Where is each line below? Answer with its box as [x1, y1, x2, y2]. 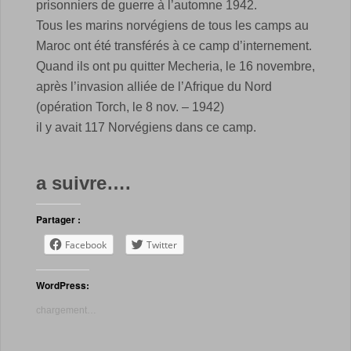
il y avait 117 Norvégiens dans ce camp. [36, 120, 256, 134]
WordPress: [36, 277, 89, 292]
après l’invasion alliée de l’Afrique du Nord [36, 79, 272, 93]
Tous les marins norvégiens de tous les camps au [36, 18, 309, 32]
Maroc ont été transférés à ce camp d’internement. [36, 38, 312, 52]
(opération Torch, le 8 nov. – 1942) [36, 100, 224, 114]
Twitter [147, 237, 177, 251]
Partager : [36, 212, 81, 226]
